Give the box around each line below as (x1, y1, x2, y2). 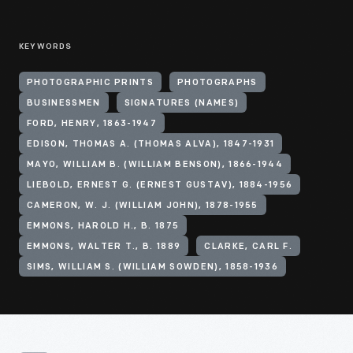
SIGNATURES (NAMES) (124, 99, 240, 108)
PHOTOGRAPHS (177, 79, 258, 87)
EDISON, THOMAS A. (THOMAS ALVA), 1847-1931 (27, 140, 275, 149)
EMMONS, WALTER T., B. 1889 (27, 243, 181, 251)
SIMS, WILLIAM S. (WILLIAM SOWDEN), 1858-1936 (27, 263, 279, 272)
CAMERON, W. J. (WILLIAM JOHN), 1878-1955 (27, 202, 258, 210)
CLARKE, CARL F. (204, 243, 293, 251)
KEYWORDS (19, 43, 72, 51)
